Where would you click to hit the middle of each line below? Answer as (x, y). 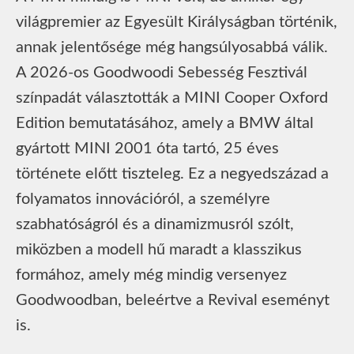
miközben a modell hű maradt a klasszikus (159, 249)
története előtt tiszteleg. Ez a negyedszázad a (172, 173)
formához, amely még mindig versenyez (151, 275)
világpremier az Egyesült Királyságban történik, (177, 22)
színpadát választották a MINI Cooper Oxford (172, 98)
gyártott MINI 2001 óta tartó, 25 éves (147, 148)
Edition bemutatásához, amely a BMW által (165, 123)
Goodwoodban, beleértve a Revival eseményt (173, 300)
